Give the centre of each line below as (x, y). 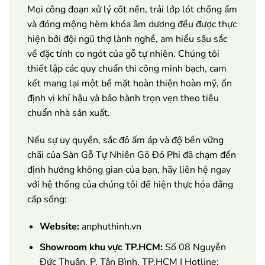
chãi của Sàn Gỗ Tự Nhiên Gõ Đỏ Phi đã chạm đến (132, 155)
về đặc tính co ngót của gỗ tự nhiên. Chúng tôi (123, 54)
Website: (59, 227)
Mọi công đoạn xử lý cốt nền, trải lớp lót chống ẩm (132, 10)
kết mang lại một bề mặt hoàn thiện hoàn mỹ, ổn (130, 84)
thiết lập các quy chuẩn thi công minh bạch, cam (127, 69)
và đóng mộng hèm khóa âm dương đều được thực (132, 25)
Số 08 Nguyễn (194, 247)
